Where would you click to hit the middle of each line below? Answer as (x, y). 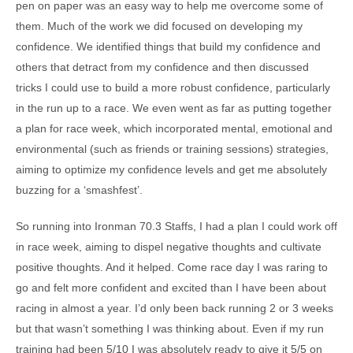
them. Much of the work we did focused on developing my (159, 26)
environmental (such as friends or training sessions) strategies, (172, 149)
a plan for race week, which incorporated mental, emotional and (174, 128)
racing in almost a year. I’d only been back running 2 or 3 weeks (175, 308)
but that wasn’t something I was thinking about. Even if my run (170, 329)
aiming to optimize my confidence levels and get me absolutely (171, 169)
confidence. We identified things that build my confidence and (168, 46)
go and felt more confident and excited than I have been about (171, 288)
